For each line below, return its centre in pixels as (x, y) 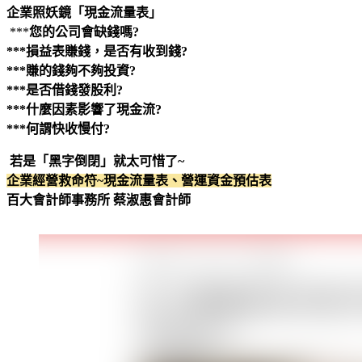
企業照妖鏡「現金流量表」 (84, 12)
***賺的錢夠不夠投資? (71, 70)
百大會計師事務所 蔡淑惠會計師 (99, 200)
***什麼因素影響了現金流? (84, 109)
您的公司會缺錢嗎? (84, 32)
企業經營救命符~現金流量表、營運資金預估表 (139, 180)
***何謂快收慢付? (58, 128)
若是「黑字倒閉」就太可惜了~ (95, 161)
